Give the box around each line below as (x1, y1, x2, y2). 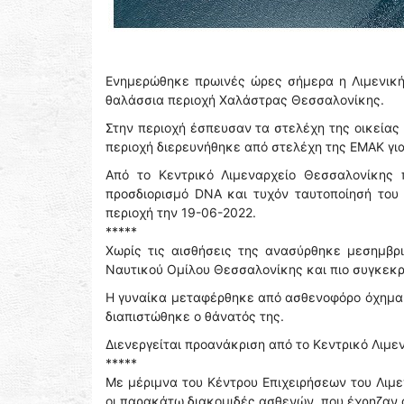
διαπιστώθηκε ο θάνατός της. (106, 308, 284, 324)
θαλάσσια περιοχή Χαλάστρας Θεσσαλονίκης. (106, 92, 384, 107)
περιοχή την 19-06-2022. (106, 205, 256, 220)
